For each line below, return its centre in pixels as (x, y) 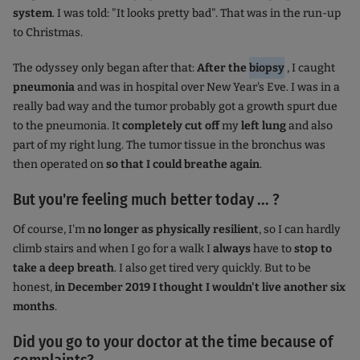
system (33, 14)
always (231, 249)
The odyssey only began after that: (105, 68)
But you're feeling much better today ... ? (146, 200)
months (34, 307)
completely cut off (172, 126)
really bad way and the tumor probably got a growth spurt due (175, 107)
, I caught (311, 68)
